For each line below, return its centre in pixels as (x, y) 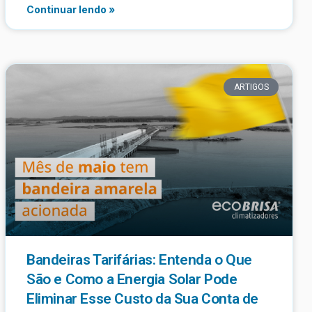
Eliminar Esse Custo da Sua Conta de (143, 298)
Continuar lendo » (71, 9)
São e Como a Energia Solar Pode (132, 279)
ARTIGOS (251, 87)
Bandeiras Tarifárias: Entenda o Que (140, 259)
